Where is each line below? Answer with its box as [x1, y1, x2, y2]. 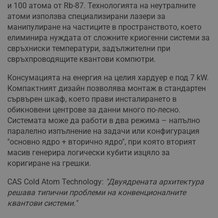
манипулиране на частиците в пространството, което [7, 22, 201, 32]
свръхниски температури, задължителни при [7, 44, 170, 54]
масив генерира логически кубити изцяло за [7, 148, 170, 158]
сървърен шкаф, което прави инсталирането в [7, 94, 177, 104]
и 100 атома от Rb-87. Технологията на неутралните [7, 1, 196, 11]
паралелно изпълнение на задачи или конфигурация [7, 127, 200, 136]
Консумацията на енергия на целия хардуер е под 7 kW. [7, 73, 209, 83]
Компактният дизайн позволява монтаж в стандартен [7, 84, 206, 93]
